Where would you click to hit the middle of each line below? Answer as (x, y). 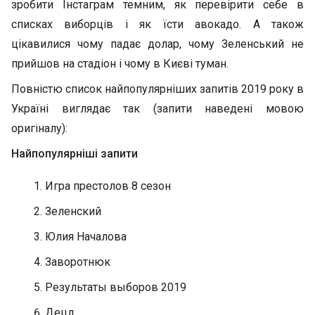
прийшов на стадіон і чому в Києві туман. (120, 64)
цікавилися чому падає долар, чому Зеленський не (157, 44)
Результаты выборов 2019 (116, 287)
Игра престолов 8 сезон (108, 186)
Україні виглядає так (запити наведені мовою (157, 109)
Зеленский (73, 211)
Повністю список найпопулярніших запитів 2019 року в (157, 89)
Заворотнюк (78, 262)
